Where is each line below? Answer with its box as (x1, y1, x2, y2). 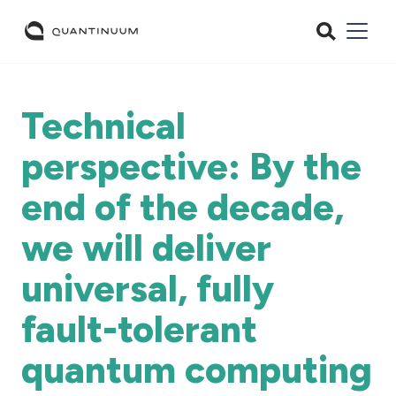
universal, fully (21, 266, 274, 311)
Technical (21, 103, 186, 148)
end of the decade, (21, 185, 344, 230)
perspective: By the (21, 144, 362, 189)
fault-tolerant (21, 307, 257, 352)
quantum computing (21, 347, 372, 392)
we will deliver (21, 225, 271, 270)
